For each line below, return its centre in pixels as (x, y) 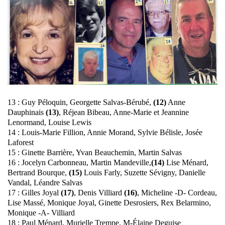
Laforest (21, 143)
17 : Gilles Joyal (34, 193)
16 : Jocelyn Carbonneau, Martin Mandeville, (79, 163)
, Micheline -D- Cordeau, (177, 193)
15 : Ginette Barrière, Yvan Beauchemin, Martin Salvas (95, 153)
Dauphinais (27, 113)
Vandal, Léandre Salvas (45, 183)
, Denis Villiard (99, 193)
